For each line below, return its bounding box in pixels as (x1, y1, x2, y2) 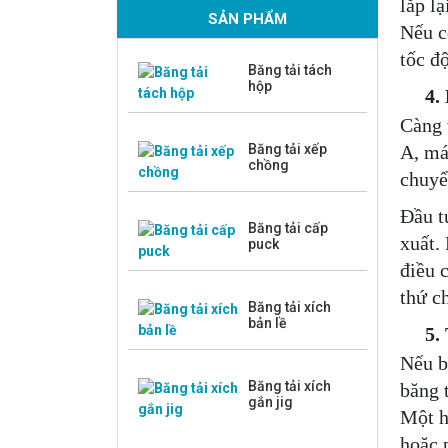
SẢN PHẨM (207, 10, 287, 28)
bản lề (248, 315, 287, 331)
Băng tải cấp (248, 220, 328, 236)
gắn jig (248, 394, 293, 410)
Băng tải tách (248, 62, 332, 78)
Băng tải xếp (248, 141, 327, 157)
